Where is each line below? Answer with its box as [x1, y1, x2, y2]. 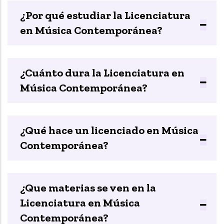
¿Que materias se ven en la [20, 181, 156, 195]
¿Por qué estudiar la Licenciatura [20, 8, 190, 22]
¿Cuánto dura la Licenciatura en [20, 66, 184, 80]
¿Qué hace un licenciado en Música [20, 123, 198, 137]
